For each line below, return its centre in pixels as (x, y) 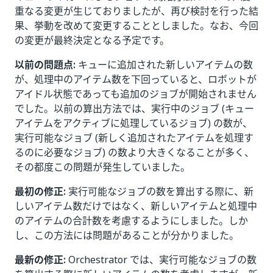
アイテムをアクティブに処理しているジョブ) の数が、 (133, 123)
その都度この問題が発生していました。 (102, 167)
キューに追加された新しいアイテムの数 (164, 65)
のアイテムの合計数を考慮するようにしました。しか (131, 221)
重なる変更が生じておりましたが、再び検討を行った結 (136, 11)
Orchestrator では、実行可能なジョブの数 (161, 260)
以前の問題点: (45, 65)
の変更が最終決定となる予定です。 (92, 40)
